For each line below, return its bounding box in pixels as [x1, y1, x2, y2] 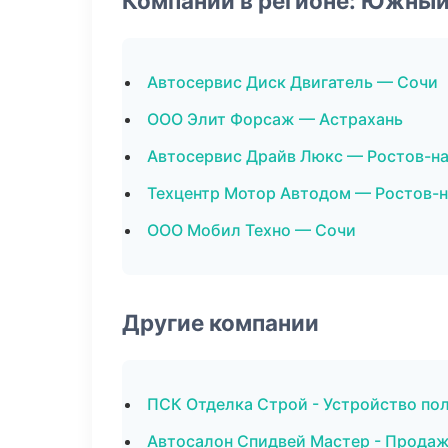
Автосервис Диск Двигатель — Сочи [147, 72, 438, 92]
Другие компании [122, 309, 319, 336]
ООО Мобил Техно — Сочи [147, 220, 356, 240]
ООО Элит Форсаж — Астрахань [147, 109, 403, 129]
